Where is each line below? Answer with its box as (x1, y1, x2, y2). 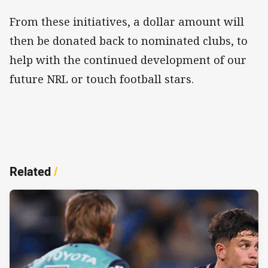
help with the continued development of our (10, 52, 246, 67)
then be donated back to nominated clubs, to (10, 33, 248, 48)
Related (10, 163, 51, 180)
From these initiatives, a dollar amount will (10, 14, 244, 29)
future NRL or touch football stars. (10, 71, 194, 86)
